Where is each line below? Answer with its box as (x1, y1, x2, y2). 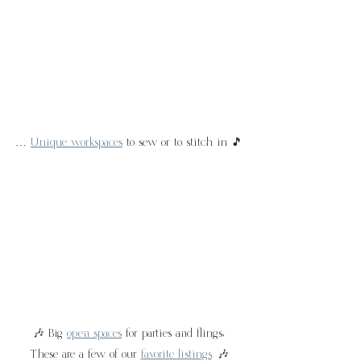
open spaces (67, 327, 122, 341)
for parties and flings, (122, 327, 225, 341)
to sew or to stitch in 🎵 (122, 135, 243, 149)
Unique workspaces (31, 135, 122, 149)
